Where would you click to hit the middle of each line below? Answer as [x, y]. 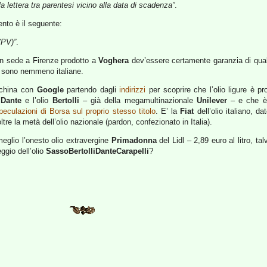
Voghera [114, 60]
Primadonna [134, 140]
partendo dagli [91, 90]
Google [50, 90]
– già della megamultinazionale [138, 100]
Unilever [212, 100]
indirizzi [133, 90]
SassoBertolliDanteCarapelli [97, 151]
